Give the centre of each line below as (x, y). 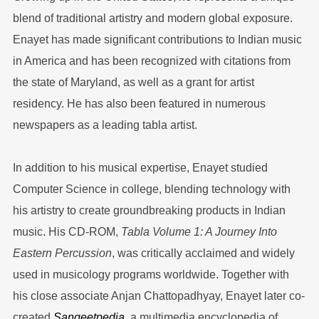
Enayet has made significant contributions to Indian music (157, 40)
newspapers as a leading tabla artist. (105, 125)
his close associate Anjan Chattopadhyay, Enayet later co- (158, 296)
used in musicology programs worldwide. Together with (151, 275)
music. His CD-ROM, (67, 232)
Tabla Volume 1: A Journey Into (199, 232)
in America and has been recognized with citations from (151, 61)
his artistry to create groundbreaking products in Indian (149, 211)
